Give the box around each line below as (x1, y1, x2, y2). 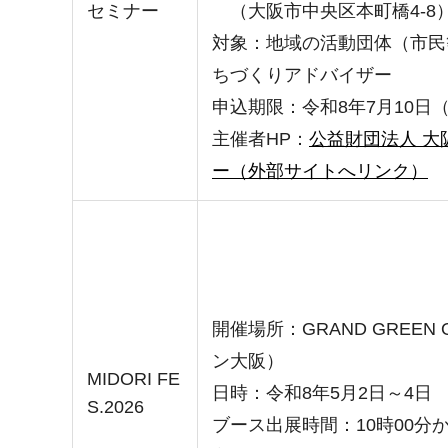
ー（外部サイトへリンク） (212, 160, 428, 181)
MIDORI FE (87, 368, 180, 389)
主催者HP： (212, 128, 309, 149)
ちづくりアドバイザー (212, 64, 392, 85)
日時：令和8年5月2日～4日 (212, 382, 432, 403)
